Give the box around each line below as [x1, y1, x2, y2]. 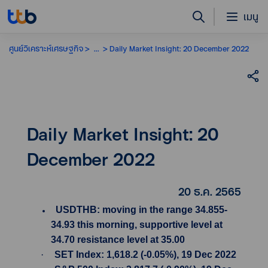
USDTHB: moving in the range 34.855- [51, 205, 227, 215]
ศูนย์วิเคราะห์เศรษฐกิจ [9, 42, 83, 54]
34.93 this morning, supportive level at [51, 220, 223, 230]
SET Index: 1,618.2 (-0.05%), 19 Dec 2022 [54, 249, 236, 260]
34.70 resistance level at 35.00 [51, 234, 185, 245]
